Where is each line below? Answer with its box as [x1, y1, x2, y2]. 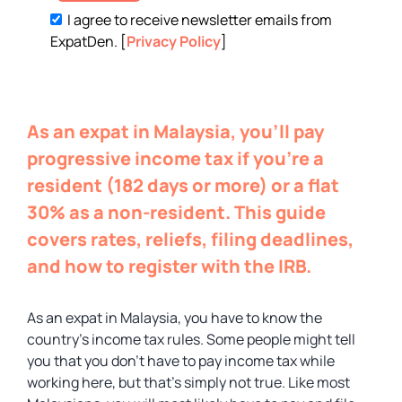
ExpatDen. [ [50, 31, 127, 51]
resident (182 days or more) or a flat [27, 173, 339, 197]
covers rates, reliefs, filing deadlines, [27, 227, 354, 251]
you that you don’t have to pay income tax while [27, 351, 335, 371]
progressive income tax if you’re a [27, 146, 324, 170]
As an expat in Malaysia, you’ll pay [27, 119, 324, 144]
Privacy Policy [127, 31, 221, 51]
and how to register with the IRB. [27, 254, 311, 278]
